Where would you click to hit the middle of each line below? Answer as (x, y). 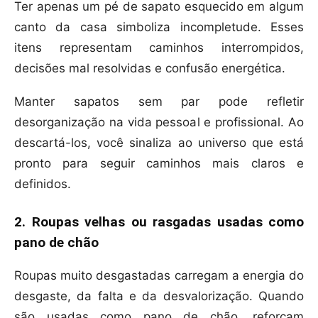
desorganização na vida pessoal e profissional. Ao (159, 122)
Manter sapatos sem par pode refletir (159, 102)
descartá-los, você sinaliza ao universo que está (159, 143)
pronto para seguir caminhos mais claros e (159, 164)
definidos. (43, 184)
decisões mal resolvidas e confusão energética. (150, 68)
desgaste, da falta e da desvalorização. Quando (159, 296)
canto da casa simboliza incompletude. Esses (159, 27)
